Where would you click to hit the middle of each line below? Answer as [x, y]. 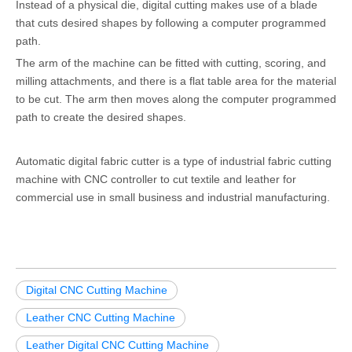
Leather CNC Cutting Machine [101, 318]
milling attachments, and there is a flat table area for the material [176, 81]
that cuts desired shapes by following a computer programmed [171, 23]
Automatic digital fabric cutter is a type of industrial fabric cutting [174, 161]
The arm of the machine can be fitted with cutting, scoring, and [171, 63]
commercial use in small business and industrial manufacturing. [173, 198]
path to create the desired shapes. [101, 117]
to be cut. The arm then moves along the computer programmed [176, 99]
